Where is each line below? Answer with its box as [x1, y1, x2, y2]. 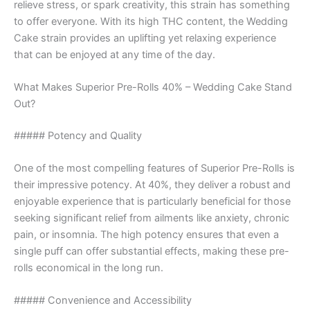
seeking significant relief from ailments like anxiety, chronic [14, 212, 289, 225]
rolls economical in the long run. [14, 262, 163, 275]
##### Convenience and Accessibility [14, 294, 192, 307]
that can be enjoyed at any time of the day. [14, 48, 215, 61]
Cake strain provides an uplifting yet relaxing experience [14, 31, 276, 44]
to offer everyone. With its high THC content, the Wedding [14, 15, 288, 28]
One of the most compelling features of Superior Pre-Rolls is [14, 162, 295, 175]
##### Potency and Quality [14, 129, 142, 142]
